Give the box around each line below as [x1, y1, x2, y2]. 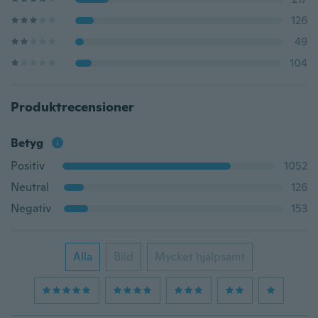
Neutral [11, 180, 49, 194]
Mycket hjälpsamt [155, 249, 245, 264]
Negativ [11, 201, 51, 216]
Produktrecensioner [11, 99, 134, 115]
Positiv [11, 158, 45, 173]
